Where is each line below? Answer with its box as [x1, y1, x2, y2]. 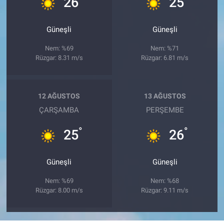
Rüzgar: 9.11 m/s [141, 186, 189, 194]
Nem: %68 [150, 176, 179, 184]
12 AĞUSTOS [38, 92, 80, 100]
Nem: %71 [150, 44, 179, 52]
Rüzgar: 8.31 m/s [35, 53, 83, 61]
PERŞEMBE [145, 105, 184, 114]
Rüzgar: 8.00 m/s [35, 186, 83, 194]
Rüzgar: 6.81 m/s [141, 53, 189, 61]
